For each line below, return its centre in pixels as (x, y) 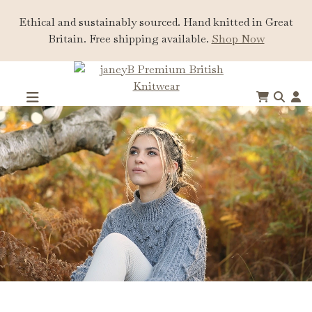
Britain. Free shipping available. (130, 39)
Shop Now (238, 39)
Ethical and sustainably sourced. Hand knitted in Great (156, 22)
